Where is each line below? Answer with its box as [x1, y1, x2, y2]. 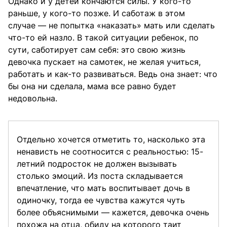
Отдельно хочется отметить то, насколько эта [17, 134, 205, 145]
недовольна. [8, 93, 57, 104]
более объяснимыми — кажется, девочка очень [17, 207, 209, 218]
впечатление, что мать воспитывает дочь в [17, 183, 190, 194]
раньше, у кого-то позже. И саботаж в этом [8, 8, 185, 19]
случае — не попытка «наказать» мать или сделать [8, 20, 215, 31]
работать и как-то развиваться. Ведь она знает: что [8, 69, 217, 80]
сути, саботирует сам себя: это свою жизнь [8, 45, 185, 55]
